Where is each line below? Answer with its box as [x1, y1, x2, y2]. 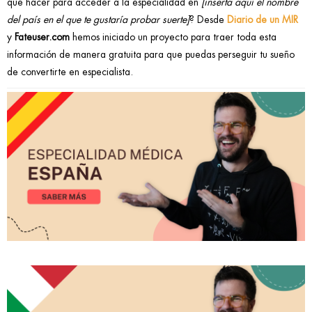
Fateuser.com [15, 32, 70, 42]
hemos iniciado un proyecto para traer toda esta [70, 32, 276, 42]
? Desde [189, 15, 227, 25]
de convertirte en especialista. [7, 67, 133, 77]
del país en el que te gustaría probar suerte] [7, 15, 189, 25]
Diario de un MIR [227, 15, 298, 25]
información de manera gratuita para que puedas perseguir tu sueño [7, 49, 295, 60]
